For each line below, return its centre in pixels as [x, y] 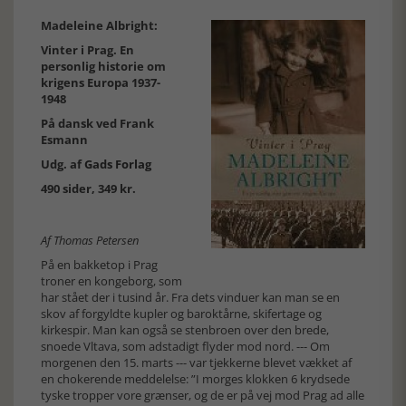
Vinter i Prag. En [87, 50]
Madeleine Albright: [99, 25]
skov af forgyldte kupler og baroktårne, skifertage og [181, 314]
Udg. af [63, 164]
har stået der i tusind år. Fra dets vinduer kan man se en [190, 297]
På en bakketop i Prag [99, 265]
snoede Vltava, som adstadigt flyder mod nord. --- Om [185, 346]
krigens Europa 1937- [101, 82]
